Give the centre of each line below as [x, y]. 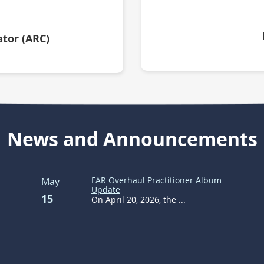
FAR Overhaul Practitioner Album [156, 180]
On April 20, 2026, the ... [138, 199]
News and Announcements [132, 139]
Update [105, 189]
